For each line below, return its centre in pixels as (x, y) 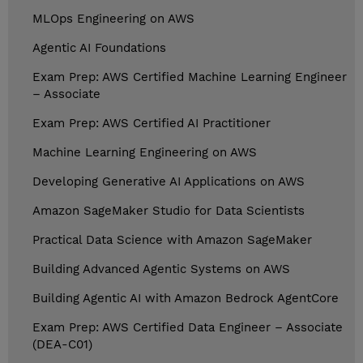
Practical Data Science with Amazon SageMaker (172, 240)
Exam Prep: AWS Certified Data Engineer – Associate (188, 328)
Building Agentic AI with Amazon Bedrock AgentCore (186, 299)
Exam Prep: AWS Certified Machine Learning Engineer (190, 77)
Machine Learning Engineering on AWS (145, 153)
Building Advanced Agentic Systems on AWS (161, 269)
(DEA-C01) (62, 345)
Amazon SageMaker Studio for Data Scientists (169, 211)
